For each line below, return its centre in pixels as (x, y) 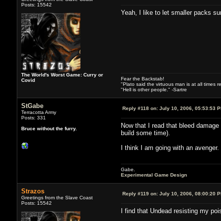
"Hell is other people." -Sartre (154, 89)
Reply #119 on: (140, 193)
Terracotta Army (38, 112)
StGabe (32, 106)
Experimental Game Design (154, 175)
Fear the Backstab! (142, 78)
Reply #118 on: (140, 108)
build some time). (145, 133)
